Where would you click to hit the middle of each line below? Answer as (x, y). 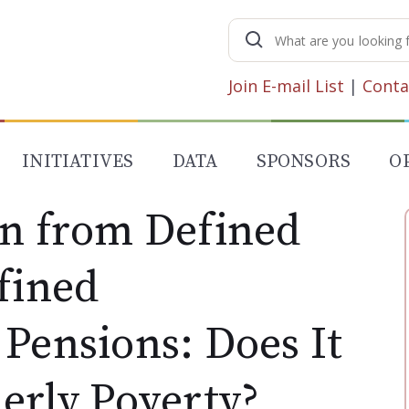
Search (291, 32)
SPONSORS (304, 162)
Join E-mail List (286, 85)
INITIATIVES (78, 162)
